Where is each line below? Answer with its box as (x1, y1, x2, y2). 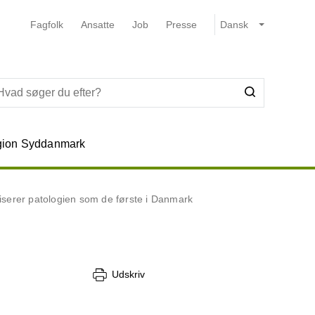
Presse (165, 19, 197, 30)
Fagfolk (30, 19, 63, 30)
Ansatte (80, 19, 115, 30)
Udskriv (112, 269, 145, 281)
